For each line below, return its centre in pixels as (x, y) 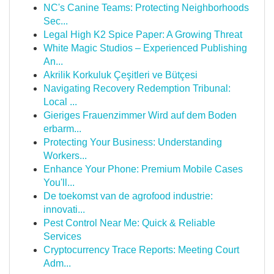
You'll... (59, 183)
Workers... (65, 156)
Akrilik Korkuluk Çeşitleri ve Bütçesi (120, 75)
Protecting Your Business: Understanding (133, 142)
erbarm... (62, 129)
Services (62, 236)
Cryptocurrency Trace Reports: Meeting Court (141, 250)
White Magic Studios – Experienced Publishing (145, 48)
